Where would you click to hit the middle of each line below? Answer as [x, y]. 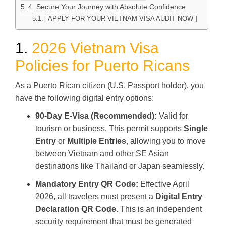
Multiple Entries [97, 141]
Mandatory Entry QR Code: [87, 184]
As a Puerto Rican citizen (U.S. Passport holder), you [109, 85]
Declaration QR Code [76, 209]
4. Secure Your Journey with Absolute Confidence [107, 7]
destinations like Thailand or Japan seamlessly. [120, 166]
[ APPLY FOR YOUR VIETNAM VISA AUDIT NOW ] [121, 18]
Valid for [173, 116]
